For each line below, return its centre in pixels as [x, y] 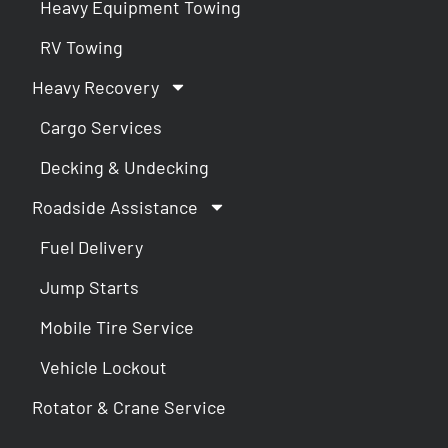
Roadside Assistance [115, 206]
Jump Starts [90, 286]
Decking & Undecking [125, 166]
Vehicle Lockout [104, 366]
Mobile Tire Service [117, 326]
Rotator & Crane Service [129, 406]
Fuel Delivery [92, 246]
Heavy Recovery [96, 86]
